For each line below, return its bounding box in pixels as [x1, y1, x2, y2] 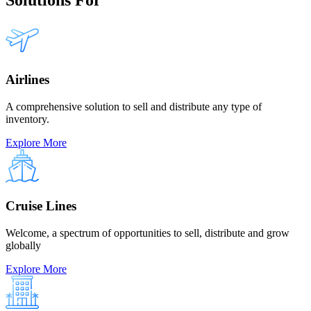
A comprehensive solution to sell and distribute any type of [6, 101, 262, 113]
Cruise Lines [6, 198, 76, 213]
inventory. [6, 113, 49, 126]
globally [6, 239, 41, 251]
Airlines [6, 72, 49, 87]
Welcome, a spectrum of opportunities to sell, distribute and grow [6, 226, 289, 239]
